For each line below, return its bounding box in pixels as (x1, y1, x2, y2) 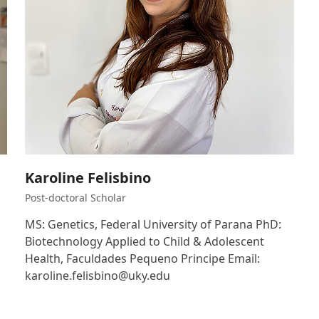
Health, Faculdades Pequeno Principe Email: (24, 251, 260, 267)
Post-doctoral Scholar (24, 191, 126, 205)
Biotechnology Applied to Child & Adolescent (24, 234, 264, 250)
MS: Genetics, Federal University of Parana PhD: (24, 216, 281, 233)
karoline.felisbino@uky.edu (24, 268, 170, 284)
